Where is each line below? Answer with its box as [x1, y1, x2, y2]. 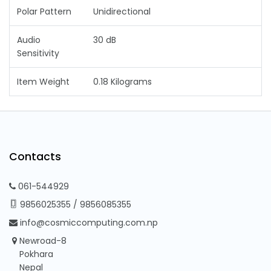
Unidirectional [93, 5, 151, 18]
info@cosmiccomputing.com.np [20, 217, 158, 229]
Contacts [9, 149, 61, 165]
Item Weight [17, 75, 70, 88]
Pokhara [19, 248, 54, 261]
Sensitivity [17, 47, 59, 59]
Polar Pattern [17, 5, 71, 18]
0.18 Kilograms [93, 75, 152, 88]
